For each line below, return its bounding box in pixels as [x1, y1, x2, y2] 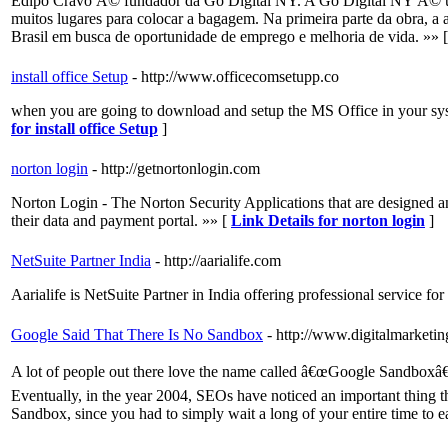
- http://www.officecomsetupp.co [132, 68, 339, 86]
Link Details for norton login [231, 212, 425, 230]
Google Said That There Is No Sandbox [11, 326, 263, 344]
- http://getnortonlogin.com [92, 160, 260, 178]
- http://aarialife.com [155, 252, 281, 270]
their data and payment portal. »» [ [11, 212, 231, 230]
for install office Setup [11, 120, 158, 138]
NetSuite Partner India [11, 252, 151, 270]
